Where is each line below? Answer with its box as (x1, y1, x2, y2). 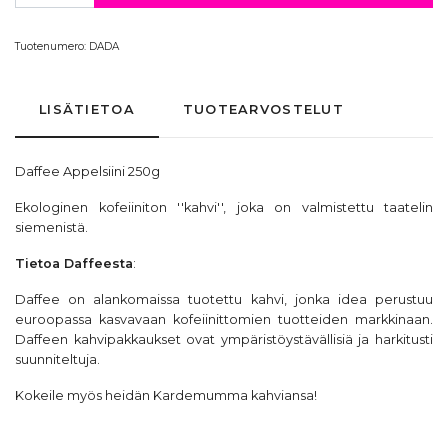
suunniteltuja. (15, 352, 103, 367)
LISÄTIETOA (39, 102, 135, 117)
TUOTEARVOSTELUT (182, 102, 345, 117)
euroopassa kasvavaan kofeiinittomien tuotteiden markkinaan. (15, 312, 433, 327)
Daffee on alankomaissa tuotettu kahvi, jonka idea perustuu (15, 292, 433, 307)
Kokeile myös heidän (15, 388, 153, 403)
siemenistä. (15, 220, 91, 235)
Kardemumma (153, 388, 248, 403)
